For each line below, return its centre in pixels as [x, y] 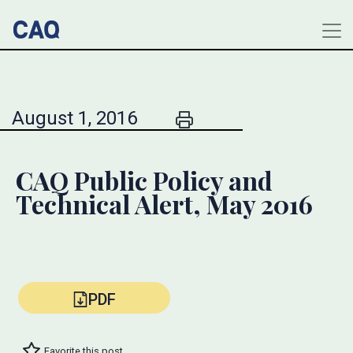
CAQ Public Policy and [144, 180]
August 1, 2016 [74, 118]
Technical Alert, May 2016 [164, 204]
